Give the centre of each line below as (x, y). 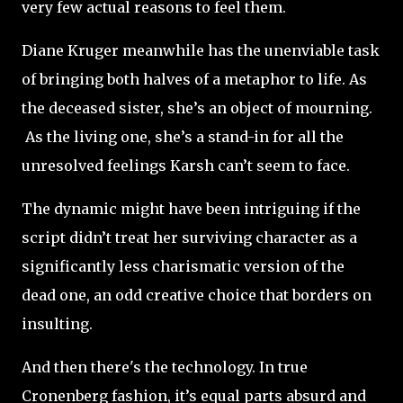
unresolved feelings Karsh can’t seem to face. (188, 165)
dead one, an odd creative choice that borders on (197, 295)
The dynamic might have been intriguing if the (191, 208)
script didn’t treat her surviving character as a (189, 237)
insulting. (59, 323)
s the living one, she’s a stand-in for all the (189, 136)
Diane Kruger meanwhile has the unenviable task (201, 50)
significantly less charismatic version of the (183, 266)
